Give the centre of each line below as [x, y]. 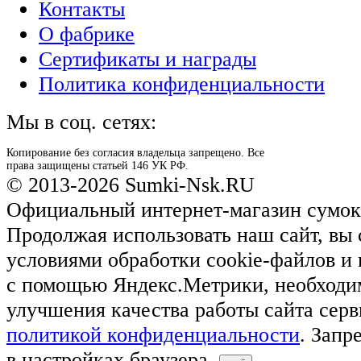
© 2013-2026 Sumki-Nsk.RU [131, 184]
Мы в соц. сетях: [81, 121]
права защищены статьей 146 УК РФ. [98, 165]
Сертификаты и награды [147, 58]
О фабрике [87, 33]
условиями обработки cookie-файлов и [182, 259]
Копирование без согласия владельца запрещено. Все [135, 152]
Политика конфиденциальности [182, 83]
